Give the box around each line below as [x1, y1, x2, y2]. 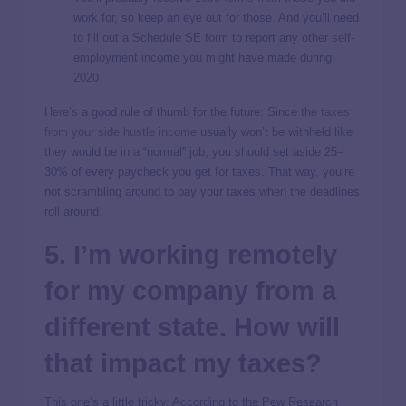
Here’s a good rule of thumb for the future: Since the [44, 104, 321, 119]
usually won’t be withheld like [197, 124, 353, 139]
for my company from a [44, 275, 336, 305]
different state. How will [44, 312, 340, 342]
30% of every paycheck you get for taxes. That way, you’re [44, 164, 354, 179]
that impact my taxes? [44, 348, 322, 378]
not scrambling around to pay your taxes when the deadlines [44, 184, 360, 198]
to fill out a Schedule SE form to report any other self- [73, 30, 354, 44]
